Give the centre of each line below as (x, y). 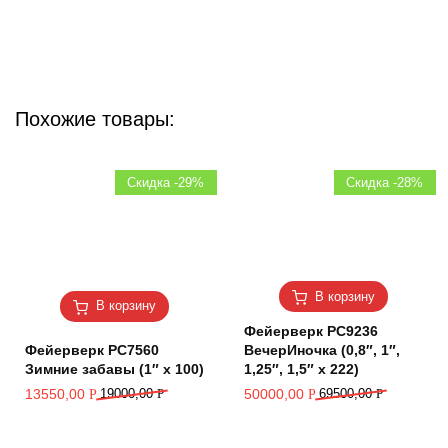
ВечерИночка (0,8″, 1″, (322, 350)
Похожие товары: (95, 119)
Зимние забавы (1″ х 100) (114, 369)
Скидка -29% (166, 182)
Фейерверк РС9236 (311, 331)
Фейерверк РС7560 (92, 350)
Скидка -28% (385, 182)
